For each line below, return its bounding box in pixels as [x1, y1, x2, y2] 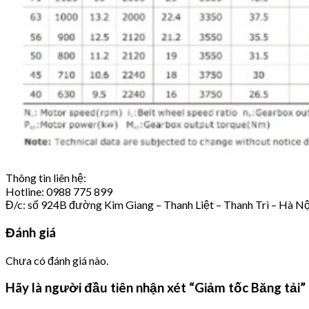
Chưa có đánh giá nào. [6, 253, 108, 267]
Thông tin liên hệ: [6, 171, 86, 185]
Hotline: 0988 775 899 [6, 185, 112, 199]
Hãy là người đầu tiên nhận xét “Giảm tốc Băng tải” [6, 280, 306, 296]
